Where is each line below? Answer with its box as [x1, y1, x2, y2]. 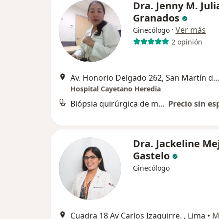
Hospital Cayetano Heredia [70, 84, 161, 94]
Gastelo [133, 149, 170, 163]
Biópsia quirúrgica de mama [158, 98, 165, 109]
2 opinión [171, 37, 202, 46]
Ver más [175, 24, 206, 36]
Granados [133, 11, 179, 25]
